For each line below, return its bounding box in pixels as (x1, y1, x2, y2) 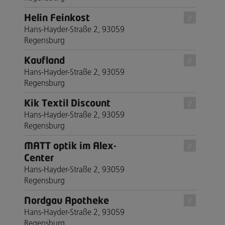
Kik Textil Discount (24, 96, 110, 108)
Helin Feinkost (24, 11, 90, 23)
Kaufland (24, 54, 65, 66)
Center (24, 151, 54, 163)
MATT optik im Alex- (24, 139, 117, 151)
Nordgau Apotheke (24, 194, 109, 206)
